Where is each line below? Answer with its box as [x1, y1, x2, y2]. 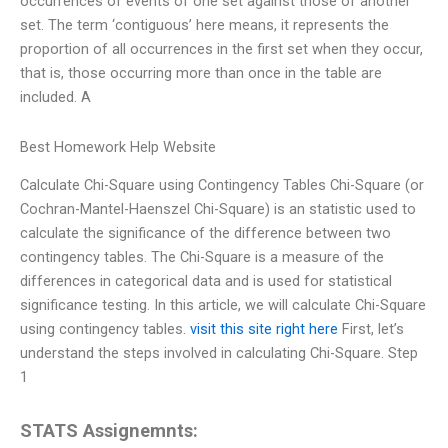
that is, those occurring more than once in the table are [20, 64, 382, 83]
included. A [20, 88, 91, 107]
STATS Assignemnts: [20, 420, 198, 442]
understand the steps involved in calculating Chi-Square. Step [20, 344, 418, 362]
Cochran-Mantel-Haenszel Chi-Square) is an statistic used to [20, 200, 416, 218]
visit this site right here [190, 320, 338, 338]
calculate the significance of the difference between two [20, 224, 391, 242]
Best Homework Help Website [20, 137, 216, 156]
